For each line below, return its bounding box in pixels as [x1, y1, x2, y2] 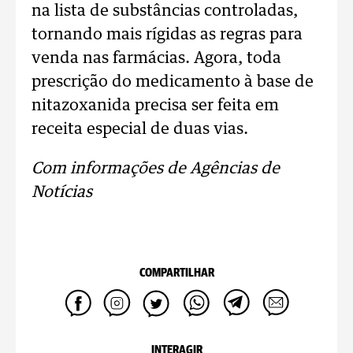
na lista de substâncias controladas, [32, 3, 298, 19]
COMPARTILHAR [139, 267, 214, 279]
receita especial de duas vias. [32, 121, 248, 137]
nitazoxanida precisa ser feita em [32, 98, 279, 113]
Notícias [32, 184, 92, 200]
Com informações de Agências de [32, 161, 280, 176]
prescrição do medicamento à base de [32, 74, 314, 90]
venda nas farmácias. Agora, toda [32, 50, 281, 66]
